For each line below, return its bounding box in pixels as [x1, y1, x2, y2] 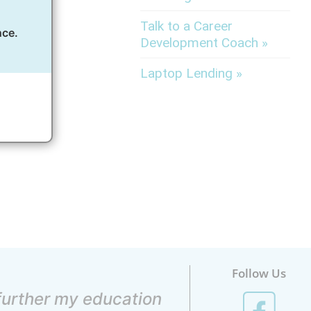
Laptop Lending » [140, 65, 243, 81]
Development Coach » [140, 35, 269, 51]
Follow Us [232, 264, 287, 281]
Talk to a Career [140, 18, 233, 34]
